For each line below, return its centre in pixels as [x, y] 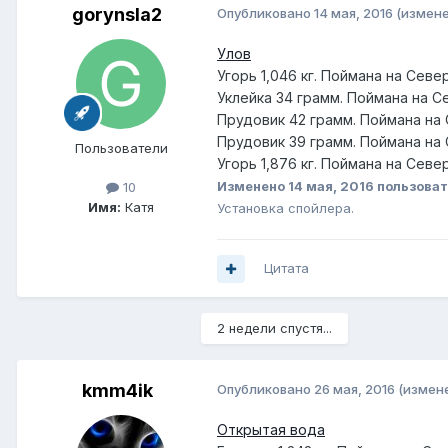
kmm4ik [117, 391]
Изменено [252, 186]
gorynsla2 [117, 15]
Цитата [286, 268]
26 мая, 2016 [354, 389]
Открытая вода [271, 430]
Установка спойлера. [285, 208]
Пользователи [121, 148]
